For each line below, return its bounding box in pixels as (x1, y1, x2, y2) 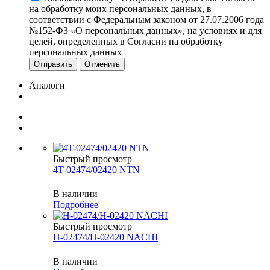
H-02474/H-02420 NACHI (53, 232, 158, 243)
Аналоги (29, 80, 65, 91)
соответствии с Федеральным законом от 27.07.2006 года (29, 14, 264, 25)
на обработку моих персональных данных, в (29, 4, 212, 14)
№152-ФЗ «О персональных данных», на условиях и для (29, 25, 262, 36)
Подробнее (53, 199, 98, 210)
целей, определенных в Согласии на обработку (29, 36, 223, 47)
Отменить (84, 60, 120, 69)
